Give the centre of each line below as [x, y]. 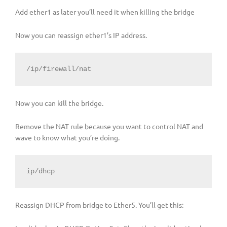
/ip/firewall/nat [59, 69]
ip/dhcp [40, 171]
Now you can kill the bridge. [59, 103]
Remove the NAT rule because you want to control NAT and [109, 126]
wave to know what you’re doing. [67, 137]
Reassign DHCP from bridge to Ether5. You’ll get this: [99, 205]
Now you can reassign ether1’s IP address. [81, 35]
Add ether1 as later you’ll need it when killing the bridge [105, 12]
